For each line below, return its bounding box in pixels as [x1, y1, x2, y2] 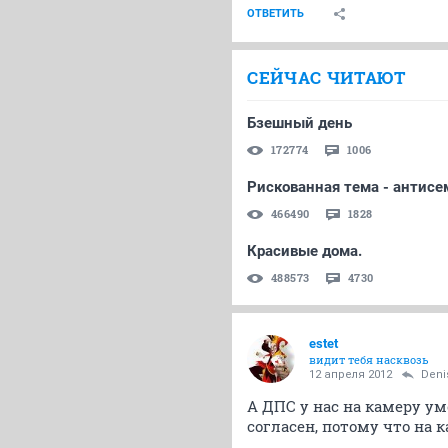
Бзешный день [247, 114, 352, 133]
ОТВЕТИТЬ [247, 7, 304, 21]
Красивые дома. [247, 242, 362, 261]
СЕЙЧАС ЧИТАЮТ [247, 66, 406, 90]
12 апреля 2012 [309, 368, 392, 382]
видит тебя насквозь [309, 352, 429, 368]
